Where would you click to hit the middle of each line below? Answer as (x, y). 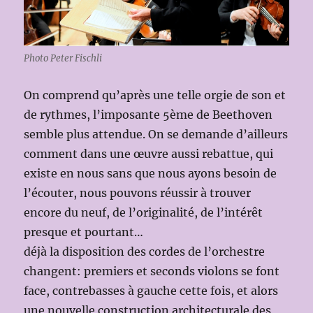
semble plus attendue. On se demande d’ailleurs (156, 134)
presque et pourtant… (84, 232)
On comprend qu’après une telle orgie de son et (155, 95)
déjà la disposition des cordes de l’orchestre (145, 252)
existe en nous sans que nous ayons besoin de (151, 173)
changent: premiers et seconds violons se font (152, 271)
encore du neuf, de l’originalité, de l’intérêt (144, 212)
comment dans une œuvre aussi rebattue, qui (149, 154)
